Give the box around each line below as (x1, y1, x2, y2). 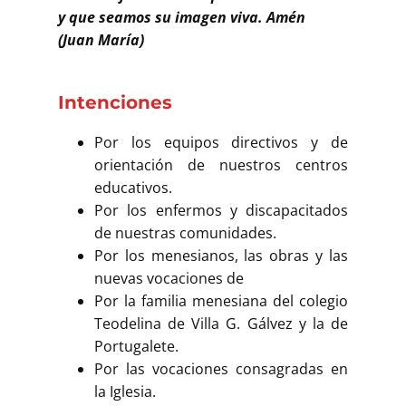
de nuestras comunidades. (94, 222, 276, 243)
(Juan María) (58, 29, 144, 50)
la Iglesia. (94, 381, 156, 401)
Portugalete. (94, 335, 179, 356)
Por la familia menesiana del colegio (94, 290, 348, 311)
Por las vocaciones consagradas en (94, 358, 348, 379)
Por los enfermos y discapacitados (94, 199, 348, 220)
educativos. (94, 177, 172, 198)
